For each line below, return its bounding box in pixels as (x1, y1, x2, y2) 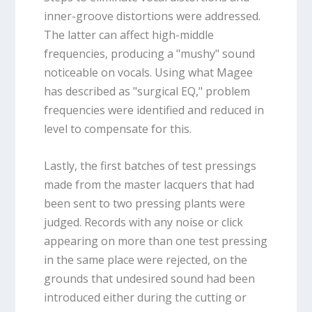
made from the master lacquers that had (43, 177, 254, 193)
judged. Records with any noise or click (43, 214, 243, 231)
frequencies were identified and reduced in (43, 102, 264, 118)
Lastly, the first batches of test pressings (43, 158, 256, 174)
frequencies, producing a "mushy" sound (43, 46, 255, 62)
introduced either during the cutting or (43, 290, 247, 306)
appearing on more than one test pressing (43, 233, 267, 249)
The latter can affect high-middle (43, 27, 214, 43)
